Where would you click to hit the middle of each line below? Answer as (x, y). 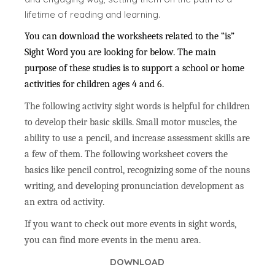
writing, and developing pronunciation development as (134, 186)
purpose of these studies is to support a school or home (135, 68)
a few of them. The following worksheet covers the (126, 154)
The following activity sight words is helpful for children (137, 107)
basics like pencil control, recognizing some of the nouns (137, 170)
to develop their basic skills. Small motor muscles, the (131, 122)
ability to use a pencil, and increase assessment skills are (137, 138)
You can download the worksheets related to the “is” (130, 37)
